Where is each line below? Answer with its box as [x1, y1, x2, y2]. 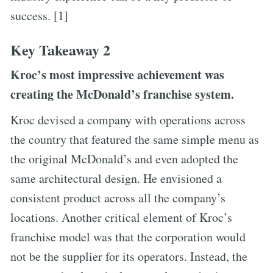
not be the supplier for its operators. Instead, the [10, 247, 247, 264]
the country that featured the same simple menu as [10, 130, 259, 147]
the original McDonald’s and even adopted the [10, 150, 238, 167]
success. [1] [10, 7, 68, 24]
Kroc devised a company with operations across [10, 111, 246, 128]
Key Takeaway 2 [10, 38, 110, 60]
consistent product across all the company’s [10, 189, 225, 206]
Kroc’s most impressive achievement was [10, 65, 224, 83]
